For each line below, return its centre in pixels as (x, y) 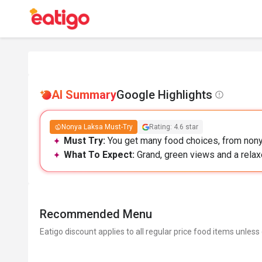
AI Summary (84, 95)
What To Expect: (100, 155)
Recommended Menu (96, 214)
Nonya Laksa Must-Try (97, 127)
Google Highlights (164, 95)
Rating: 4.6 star (174, 127)
